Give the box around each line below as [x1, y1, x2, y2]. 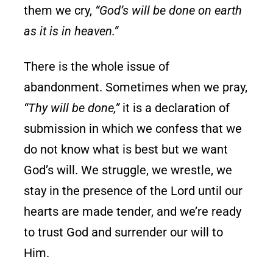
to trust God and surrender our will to [24, 224, 224, 239]
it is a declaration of [119, 100, 230, 115]
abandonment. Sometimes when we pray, [24, 79, 248, 94]
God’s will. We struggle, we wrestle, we [24, 162, 233, 177]
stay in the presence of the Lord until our [24, 183, 243, 198]
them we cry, [24, 2, 96, 18]
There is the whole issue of [24, 58, 170, 74]
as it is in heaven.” [24, 23, 119, 38]
